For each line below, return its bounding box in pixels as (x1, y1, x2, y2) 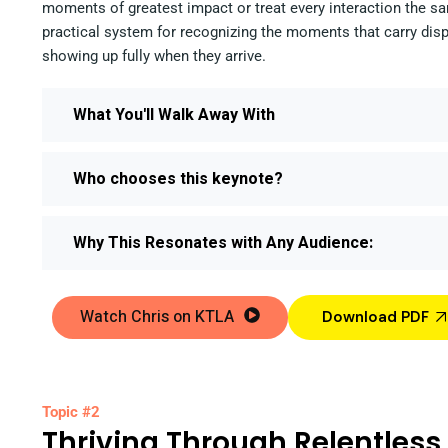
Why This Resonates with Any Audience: (73, 230, 373, 255)
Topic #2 (42, 402, 100, 421)
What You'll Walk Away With (73, 102, 275, 127)
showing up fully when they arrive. (42, 46, 266, 65)
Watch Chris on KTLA (80, 304, 234, 329)
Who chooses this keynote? (73, 166, 283, 191)
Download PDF (322, 306, 429, 327)
